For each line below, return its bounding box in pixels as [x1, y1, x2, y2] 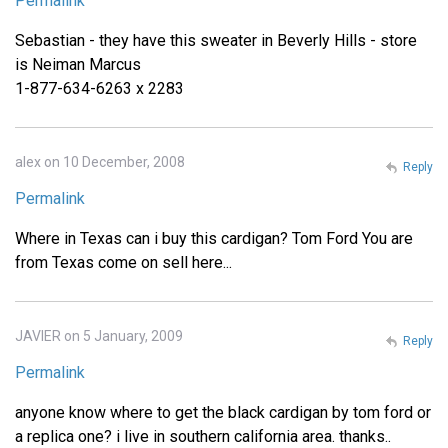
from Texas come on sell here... [15, 253, 232, 273]
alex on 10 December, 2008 [15, 154, 185, 171]
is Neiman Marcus [15, 55, 141, 75]
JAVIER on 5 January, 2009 [15, 328, 183, 345]
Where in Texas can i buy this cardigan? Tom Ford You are [15, 229, 413, 249]
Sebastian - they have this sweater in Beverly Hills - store [15, 31, 417, 51]
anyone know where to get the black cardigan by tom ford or [15, 403, 431, 423]
